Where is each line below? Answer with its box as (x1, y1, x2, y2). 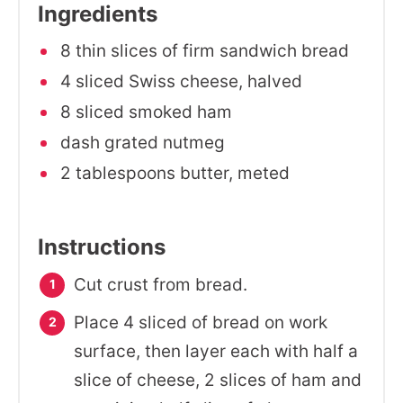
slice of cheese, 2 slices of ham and (74, 370, 362, 390)
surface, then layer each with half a (74, 341, 358, 362)
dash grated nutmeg (56, 132, 225, 153)
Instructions (38, 234, 166, 260)
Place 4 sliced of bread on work (74, 312, 327, 333)
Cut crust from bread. (74, 274, 247, 295)
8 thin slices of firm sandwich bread (56, 40, 349, 61)
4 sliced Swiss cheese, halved (56, 71, 302, 92)
